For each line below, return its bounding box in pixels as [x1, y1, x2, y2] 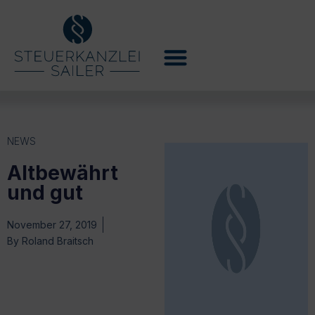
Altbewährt [7, 160, 118, 185]
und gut [7, 180, 83, 205]
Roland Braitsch [19, 234, 94, 247]
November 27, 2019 [7, 218, 97, 231]
